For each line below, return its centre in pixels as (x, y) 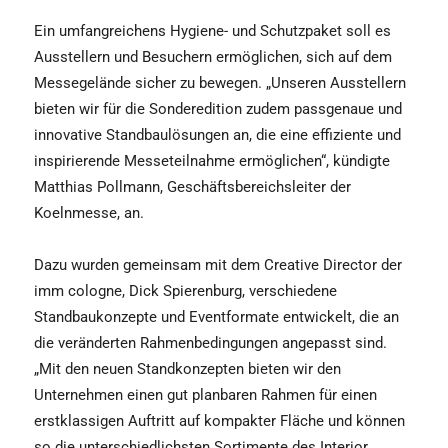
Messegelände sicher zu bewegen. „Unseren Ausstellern (220, 82)
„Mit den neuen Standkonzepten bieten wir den (187, 368)
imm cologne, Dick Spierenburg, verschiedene (185, 290)
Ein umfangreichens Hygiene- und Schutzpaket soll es (212, 30)
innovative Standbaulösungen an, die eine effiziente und (217, 134)
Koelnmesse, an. (89, 212)
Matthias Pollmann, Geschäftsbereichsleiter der (192, 186)
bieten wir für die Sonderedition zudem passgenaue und (218, 108)
